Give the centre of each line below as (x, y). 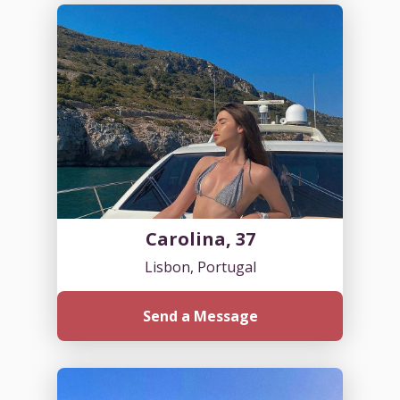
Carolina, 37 (200, 238)
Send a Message (200, 316)
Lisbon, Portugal (200, 267)
